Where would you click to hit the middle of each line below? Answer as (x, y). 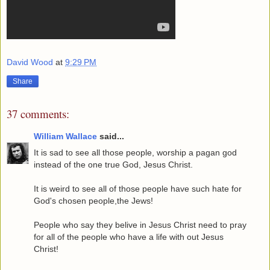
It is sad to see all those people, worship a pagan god (135, 152)
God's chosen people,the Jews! (93, 200)
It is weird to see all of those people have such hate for (138, 188)
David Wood (30, 62)
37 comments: (38, 114)
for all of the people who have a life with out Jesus (129, 237)
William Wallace (65, 136)
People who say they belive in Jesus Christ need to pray (140, 224)
